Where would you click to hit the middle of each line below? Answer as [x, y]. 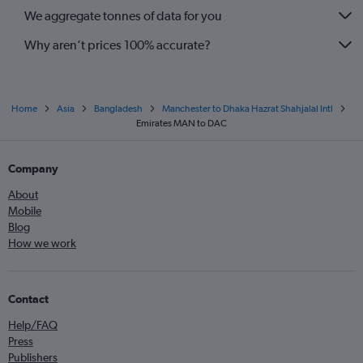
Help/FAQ [33, 325]
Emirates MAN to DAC [181, 123]
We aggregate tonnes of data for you [123, 15]
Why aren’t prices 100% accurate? [117, 45]
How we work [42, 243]
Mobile [25, 211]
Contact [28, 299]
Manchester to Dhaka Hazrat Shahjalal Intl [247, 109]
